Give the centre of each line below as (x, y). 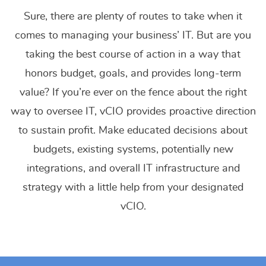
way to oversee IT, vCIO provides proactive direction (133, 112)
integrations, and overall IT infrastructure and (133, 169)
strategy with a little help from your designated (133, 188)
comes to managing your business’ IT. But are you (133, 36)
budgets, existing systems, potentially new (133, 150)
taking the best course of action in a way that (133, 55)
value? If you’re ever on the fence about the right (133, 93)
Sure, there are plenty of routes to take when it (133, 17)
